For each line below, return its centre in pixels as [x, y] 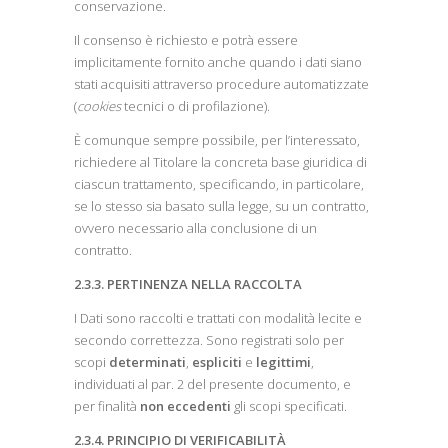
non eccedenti [185, 406]
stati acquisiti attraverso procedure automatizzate [221, 84]
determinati [147, 362]
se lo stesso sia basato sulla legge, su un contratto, [221, 206]
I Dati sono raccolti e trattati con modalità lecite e [218, 318]
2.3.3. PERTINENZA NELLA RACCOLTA [188, 284]
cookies [99, 106]
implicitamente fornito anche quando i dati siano [218, 62]
